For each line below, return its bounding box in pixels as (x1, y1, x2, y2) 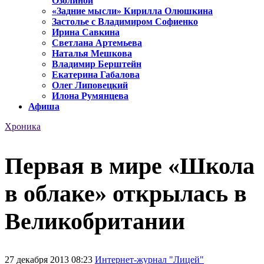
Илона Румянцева (52, 91, 128, 101)
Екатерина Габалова (52, 70, 140, 80)
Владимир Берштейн (52, 59, 141, 70)
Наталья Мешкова (52, 48, 132, 59)
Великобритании (5, 207, 185, 235)
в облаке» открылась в (5, 180, 247, 207)
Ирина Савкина (52, 27, 120, 38)
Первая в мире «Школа (5, 152, 255, 179)
